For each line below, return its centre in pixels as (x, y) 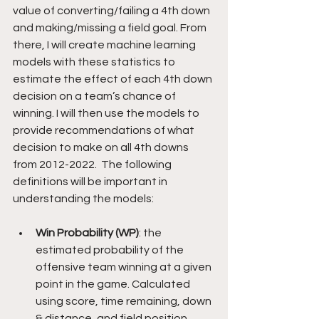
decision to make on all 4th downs (102, 147)
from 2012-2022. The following (93, 164)
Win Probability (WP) (87, 232)
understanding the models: (83, 198)
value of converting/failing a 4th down (113, 10)
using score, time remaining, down (125, 301)
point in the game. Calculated (114, 284)
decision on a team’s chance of (95, 96)
